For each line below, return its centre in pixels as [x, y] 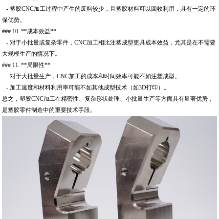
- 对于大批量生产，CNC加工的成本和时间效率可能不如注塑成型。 [91, 77]
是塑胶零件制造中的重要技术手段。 [49, 110]
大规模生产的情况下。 [32, 54]
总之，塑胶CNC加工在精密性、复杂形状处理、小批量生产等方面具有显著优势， [108, 99]
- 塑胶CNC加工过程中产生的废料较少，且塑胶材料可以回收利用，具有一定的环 [109, 9]
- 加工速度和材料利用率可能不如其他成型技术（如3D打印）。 [86, 88]
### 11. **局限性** [26, 65]
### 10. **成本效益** [29, 32]
